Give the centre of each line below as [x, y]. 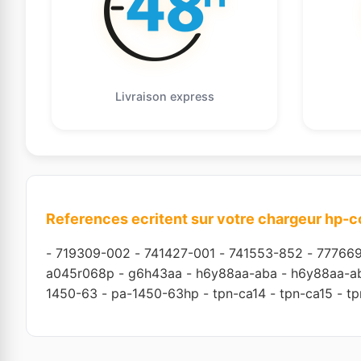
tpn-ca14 [239, 293]
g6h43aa [155, 273]
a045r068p [80, 273]
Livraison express [164, 96]
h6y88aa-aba [237, 273]
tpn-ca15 [306, 293]
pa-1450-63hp [155, 293]
